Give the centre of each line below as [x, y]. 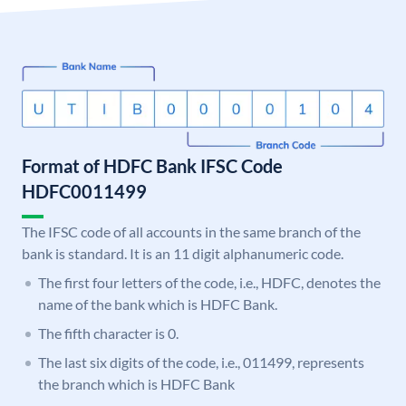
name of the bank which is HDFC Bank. [158, 304]
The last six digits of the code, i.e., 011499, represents [201, 362]
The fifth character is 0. [108, 333]
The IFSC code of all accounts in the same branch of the [191, 232]
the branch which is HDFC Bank [136, 384]
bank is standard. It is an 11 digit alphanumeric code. [183, 254]
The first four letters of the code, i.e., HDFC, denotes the [209, 283]
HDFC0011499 [84, 192]
